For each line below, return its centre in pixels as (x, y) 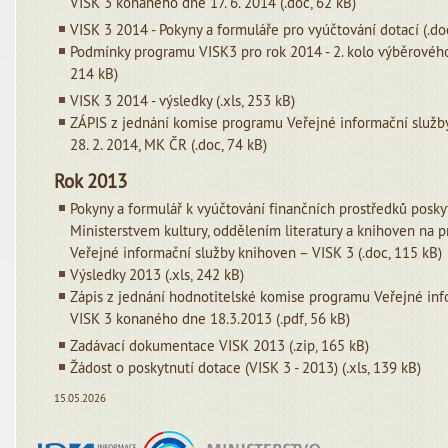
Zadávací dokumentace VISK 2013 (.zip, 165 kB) (220, 345)
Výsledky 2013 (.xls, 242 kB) (157, 274)
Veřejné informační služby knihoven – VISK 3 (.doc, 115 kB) (256, 252)
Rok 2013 (91, 181)
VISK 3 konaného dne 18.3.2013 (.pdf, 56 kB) (210, 318)
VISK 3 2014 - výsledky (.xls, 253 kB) (183, 100)
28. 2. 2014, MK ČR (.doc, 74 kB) (169, 144)
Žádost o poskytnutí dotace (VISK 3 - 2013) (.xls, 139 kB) (246, 367)
